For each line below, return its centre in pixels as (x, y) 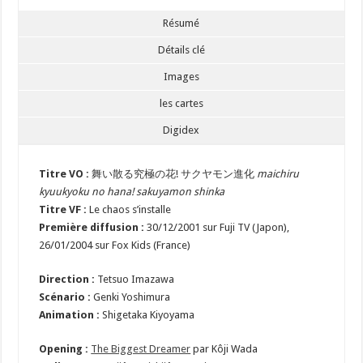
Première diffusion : (92, 228)
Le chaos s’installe (129, 210)
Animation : (70, 315)
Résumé (181, 23)
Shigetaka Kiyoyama (147, 315)
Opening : (64, 349)
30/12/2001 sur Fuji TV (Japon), (217, 228)
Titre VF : (63, 210)
